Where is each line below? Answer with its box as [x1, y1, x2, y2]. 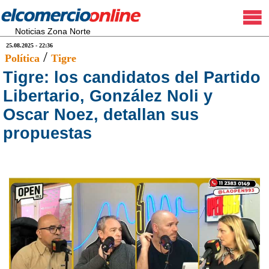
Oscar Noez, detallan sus [3, 106, 199, 124]
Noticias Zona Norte [15, 26, 91, 36]
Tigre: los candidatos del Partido [3, 68, 261, 86]
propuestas [3, 124, 92, 142]
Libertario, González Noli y [3, 87, 213, 105]
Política [5, 52, 40, 64]
